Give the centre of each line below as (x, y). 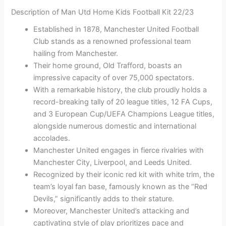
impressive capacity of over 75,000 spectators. (114, 77)
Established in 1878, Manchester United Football (116, 29)
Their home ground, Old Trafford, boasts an (108, 65)
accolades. (52, 138)
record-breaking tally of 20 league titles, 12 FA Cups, (123, 102)
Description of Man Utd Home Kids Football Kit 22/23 (103, 12)
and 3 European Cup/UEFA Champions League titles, (124, 114)
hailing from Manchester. (76, 53)
